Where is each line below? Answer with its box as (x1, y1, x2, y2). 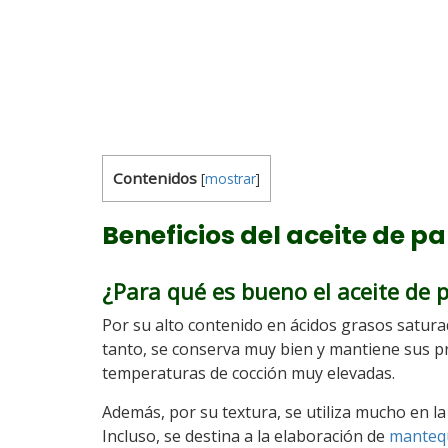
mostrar (205, 169, 256, 188)
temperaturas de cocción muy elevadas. (102, 362, 395, 384)
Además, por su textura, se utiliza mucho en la (102, 401, 446, 423)
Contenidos (113, 168, 197, 188)
